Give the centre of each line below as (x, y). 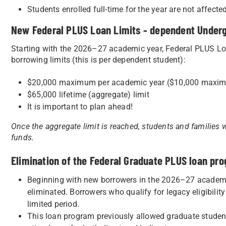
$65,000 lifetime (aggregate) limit (88, 95)
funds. (23, 137)
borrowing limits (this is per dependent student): (98, 60)
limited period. (53, 204)
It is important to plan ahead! (80, 107)
